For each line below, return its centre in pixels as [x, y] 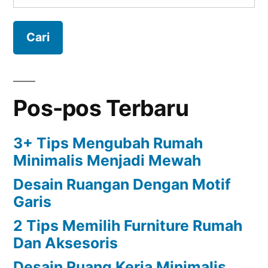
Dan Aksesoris [66, 243]
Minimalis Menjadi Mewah [107, 161]
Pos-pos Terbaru [101, 108]
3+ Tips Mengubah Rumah [108, 143]
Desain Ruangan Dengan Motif [122, 185]
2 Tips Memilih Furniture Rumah [128, 226]
